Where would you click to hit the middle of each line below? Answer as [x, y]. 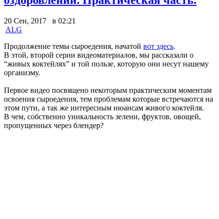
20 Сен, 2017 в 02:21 [40, 21]
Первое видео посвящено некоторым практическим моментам [108, 90]
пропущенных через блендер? [54, 125]
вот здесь [158, 46]
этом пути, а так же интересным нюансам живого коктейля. [104, 108]
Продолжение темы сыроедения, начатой [74, 46]
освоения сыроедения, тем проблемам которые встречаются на [109, 99]
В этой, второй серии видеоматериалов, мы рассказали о [99, 55]
